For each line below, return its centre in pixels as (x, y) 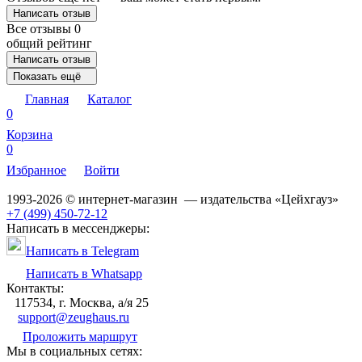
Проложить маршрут (80, 336)
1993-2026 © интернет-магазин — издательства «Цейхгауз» (173, 199)
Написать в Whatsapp (84, 273)
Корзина (29, 134)
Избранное (36, 170)
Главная (47, 99)
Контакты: (35, 288)
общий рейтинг (49, 43)
